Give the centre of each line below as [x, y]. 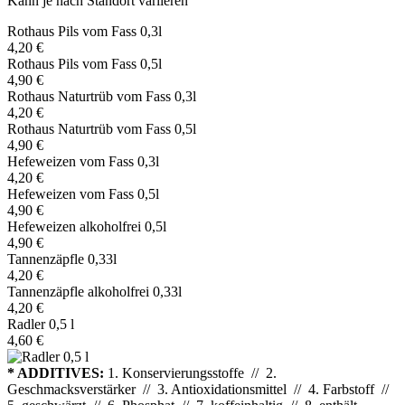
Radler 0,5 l [41, 324]
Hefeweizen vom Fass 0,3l [83, 161]
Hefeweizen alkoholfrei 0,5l [87, 226]
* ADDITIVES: [56, 372]
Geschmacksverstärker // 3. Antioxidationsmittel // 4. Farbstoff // [200, 389]
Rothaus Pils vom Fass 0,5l [85, 63]
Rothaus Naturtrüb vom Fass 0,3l [102, 96]
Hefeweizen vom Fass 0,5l [83, 193]
